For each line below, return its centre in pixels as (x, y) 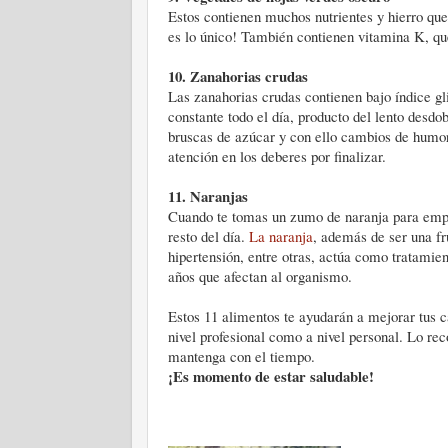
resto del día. (208, 236)
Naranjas (219, 196)
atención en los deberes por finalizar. (277, 156)
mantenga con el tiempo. (241, 356)
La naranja (281, 236)
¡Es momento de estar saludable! (271, 376)
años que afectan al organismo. (260, 276)
